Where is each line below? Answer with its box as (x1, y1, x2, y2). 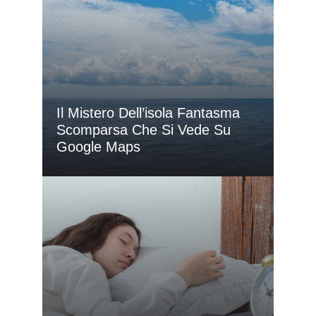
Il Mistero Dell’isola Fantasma (56, 105, 240, 121)
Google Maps (56, 139, 140, 155)
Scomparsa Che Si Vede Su (56, 122, 231, 138)
